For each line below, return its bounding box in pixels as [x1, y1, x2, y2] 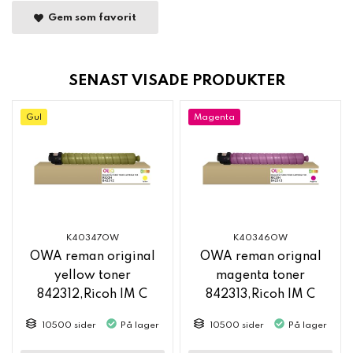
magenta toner [216, 269, 306, 283]
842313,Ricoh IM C [206, 288, 316, 302]
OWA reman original [29, 251, 155, 264]
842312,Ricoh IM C [37, 288, 148, 302]
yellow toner [54, 269, 131, 283]
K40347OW [65, 233, 119, 243]
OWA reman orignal [199, 251, 321, 264]
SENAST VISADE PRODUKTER [68, 73, 285, 89]
